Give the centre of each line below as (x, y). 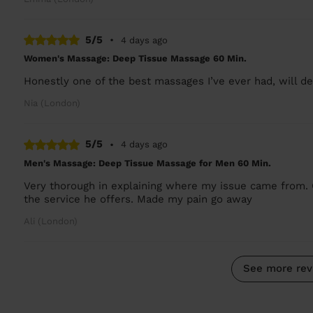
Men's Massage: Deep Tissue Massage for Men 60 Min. (148, 163)
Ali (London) (51, 221)
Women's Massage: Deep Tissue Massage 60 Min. (136, 58)
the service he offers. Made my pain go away (138, 199)
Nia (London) (52, 103)
